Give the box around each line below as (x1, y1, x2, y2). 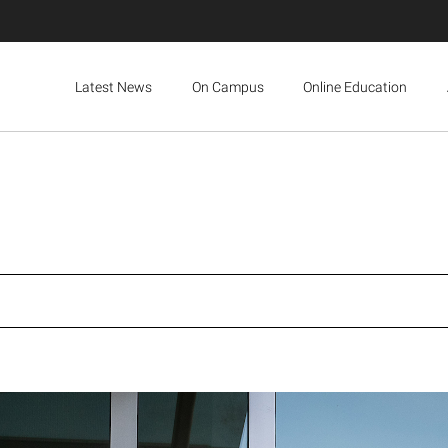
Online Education (303, 78, 408, 95)
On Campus (191, 78, 264, 95)
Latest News (74, 78, 152, 95)
